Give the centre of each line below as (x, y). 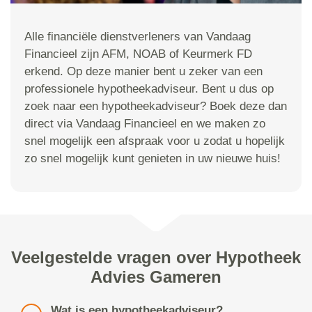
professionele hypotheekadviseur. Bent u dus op (149, 89)
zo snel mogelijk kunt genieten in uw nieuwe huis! (153, 159)
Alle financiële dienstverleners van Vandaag (138, 37)
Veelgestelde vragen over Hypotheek (156, 258)
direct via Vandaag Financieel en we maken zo (145, 124)
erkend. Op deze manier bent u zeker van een (143, 72)
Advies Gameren (156, 277)
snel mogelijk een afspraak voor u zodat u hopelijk (155, 141)
